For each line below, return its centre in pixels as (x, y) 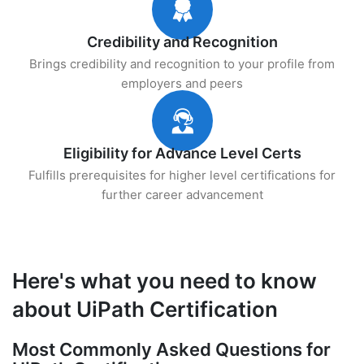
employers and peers (182, 83)
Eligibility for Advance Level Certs (182, 153)
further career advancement (182, 195)
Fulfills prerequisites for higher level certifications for (182, 175)
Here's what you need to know (165, 281)
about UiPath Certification (145, 309)
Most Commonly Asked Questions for (171, 349)
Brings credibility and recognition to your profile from (182, 64)
